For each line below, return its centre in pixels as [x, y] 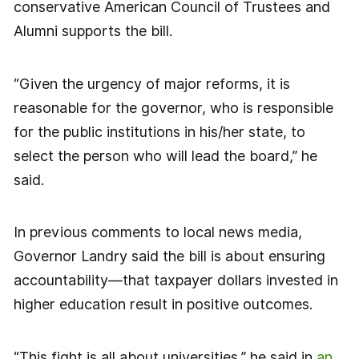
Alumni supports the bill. [93, 31]
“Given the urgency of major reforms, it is [151, 83]
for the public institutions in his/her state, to [159, 131]
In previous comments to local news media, [157, 232]
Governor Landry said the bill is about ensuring [169, 256]
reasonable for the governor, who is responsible [173, 107]
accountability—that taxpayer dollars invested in [175, 280]
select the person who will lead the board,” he [165, 155]
